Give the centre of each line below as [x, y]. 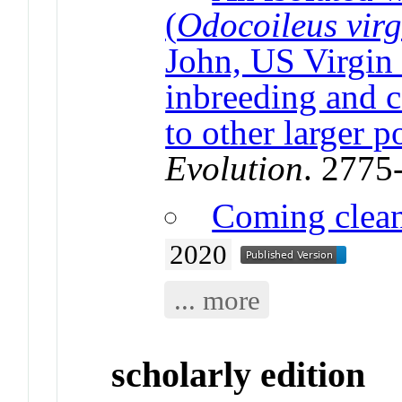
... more [217, 300]
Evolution [235, 169]
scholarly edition [239, 375]
